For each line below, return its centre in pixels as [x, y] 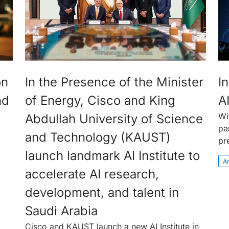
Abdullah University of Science [114, 119]
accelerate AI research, [92, 174]
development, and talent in [102, 192]
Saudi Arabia [62, 211]
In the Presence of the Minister [114, 82]
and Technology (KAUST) [98, 137]
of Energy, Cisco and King [100, 100]
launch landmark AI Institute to [113, 156]
